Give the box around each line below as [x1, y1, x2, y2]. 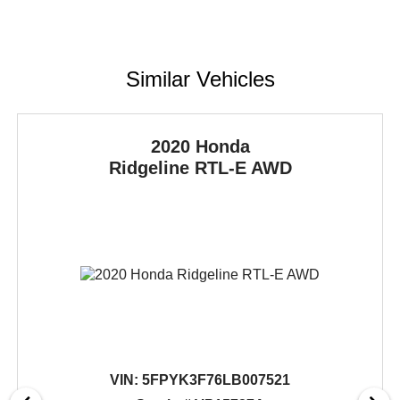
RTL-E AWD [194, 157, 292, 178]
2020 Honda [150, 136, 250, 156]
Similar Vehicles [125, 66, 275, 91]
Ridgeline [108, 157, 195, 178]
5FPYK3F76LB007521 [138, 371, 291, 387]
